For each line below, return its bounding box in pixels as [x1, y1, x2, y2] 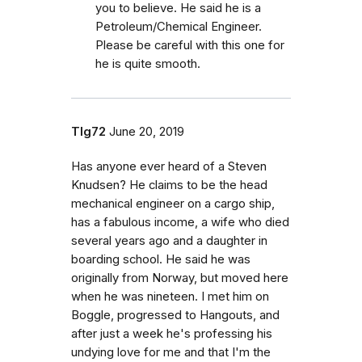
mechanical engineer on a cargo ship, [71, 196, 275, 211]
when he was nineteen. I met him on [71, 289, 269, 304]
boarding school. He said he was [71, 252, 250, 267]
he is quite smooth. [95, 57, 200, 71]
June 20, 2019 [109, 124, 184, 139]
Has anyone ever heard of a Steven [71, 159, 267, 174]
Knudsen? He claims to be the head [71, 178, 267, 192]
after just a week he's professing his [71, 326, 272, 341]
